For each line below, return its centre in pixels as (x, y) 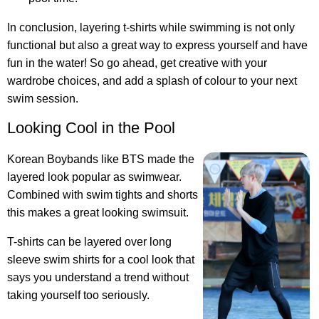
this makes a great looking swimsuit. (98, 213)
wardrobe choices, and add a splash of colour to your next (152, 81)
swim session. (43, 99)
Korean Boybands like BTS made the (101, 159)
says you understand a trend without (98, 278)
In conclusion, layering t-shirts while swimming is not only (151, 28)
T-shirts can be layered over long (89, 242)
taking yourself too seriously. (78, 296)
